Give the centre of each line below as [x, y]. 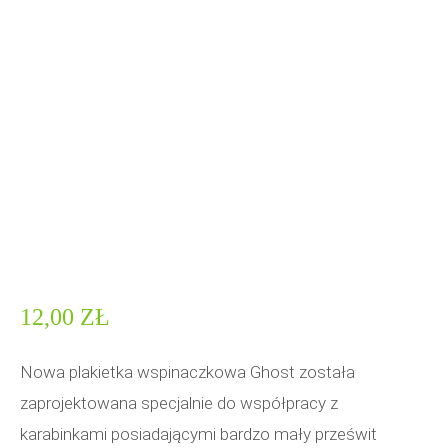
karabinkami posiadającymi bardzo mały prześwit [198, 434]
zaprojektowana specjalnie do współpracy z [179, 403]
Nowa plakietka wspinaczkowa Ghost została [187, 372]
